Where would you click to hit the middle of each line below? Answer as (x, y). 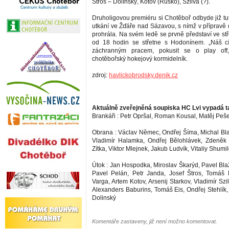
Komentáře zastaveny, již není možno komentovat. (155, 222)
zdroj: (100, 75)
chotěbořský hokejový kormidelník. (140, 59)
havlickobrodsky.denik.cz (143, 75)
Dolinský (104, 198)
